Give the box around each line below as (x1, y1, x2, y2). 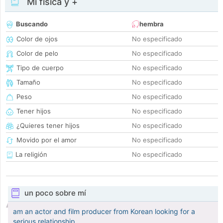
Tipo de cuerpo (16, 64, 64, 72)
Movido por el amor (16, 136, 77, 144)
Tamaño (16, 78, 40, 87)
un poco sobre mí (24, 188, 86, 198)
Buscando (16, 20, 48, 28)
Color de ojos (16, 35, 58, 43)
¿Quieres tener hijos (16, 121, 80, 130)
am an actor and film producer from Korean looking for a (13, 207, 195, 216)
